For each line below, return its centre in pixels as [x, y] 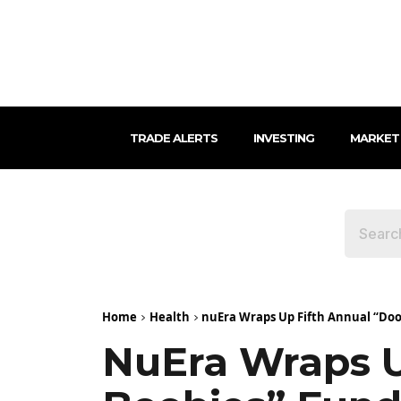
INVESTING [283, 137]
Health [170, 316]
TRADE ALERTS [173, 137]
